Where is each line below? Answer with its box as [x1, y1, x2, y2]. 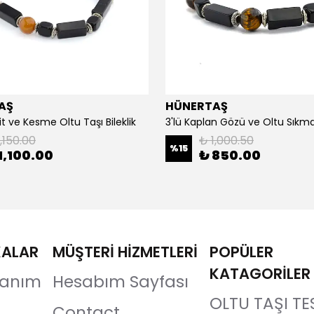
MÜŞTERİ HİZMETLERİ [53, 242, 198, 262]
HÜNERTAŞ [165, 97, 228, 114]
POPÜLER [209, 242, 273, 262]
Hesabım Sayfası [53, 271, 189, 293]
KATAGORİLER [209, 264, 310, 284]
